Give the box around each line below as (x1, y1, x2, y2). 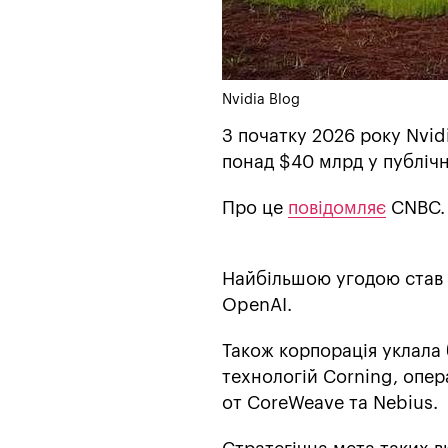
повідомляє (288, 198, 386, 217)
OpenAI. (222, 295, 292, 314)
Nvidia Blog (222, 92, 300, 107)
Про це (222, 198, 288, 217)
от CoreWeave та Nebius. (222, 393, 438, 412)
